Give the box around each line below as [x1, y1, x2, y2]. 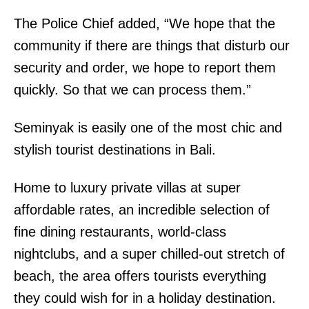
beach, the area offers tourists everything [14, 268, 266, 283]
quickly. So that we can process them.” [14, 81, 251, 97]
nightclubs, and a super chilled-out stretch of [14, 246, 285, 261]
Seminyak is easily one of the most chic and [14, 119, 282, 135]
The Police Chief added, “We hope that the [14, 15, 275, 31]
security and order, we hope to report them [14, 59, 276, 75]
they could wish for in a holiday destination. [14, 290, 280, 306]
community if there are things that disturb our [14, 37, 290, 53]
